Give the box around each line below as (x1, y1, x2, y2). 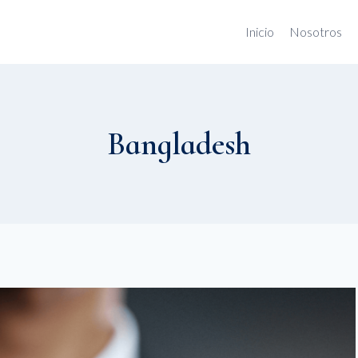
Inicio (245, 24, 274, 40)
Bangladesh (107, 125, 251, 163)
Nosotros (288, 24, 342, 40)
